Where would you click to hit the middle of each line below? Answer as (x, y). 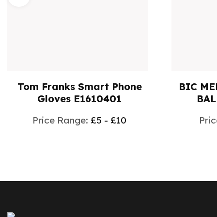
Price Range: (62, 120)
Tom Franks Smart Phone (79, 86)
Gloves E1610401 (80, 98)
